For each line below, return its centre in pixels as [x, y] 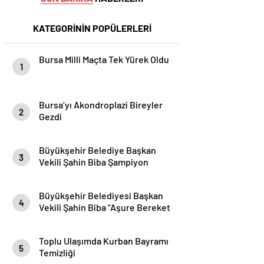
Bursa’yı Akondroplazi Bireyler [101, 105]
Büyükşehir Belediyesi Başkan [101, 195]
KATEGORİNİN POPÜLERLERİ [92, 28]
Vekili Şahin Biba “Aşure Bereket [105, 207]
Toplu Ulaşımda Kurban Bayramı [104, 241]
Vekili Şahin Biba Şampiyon [94, 162]
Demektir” [60, 219]
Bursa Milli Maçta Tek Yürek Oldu [104, 59]
